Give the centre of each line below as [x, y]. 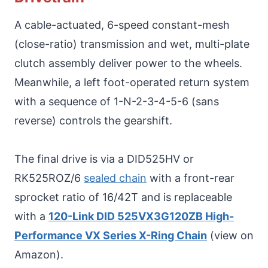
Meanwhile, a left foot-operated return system [132, 82]
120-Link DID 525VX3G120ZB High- [141, 216]
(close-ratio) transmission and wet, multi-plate [132, 44]
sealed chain [115, 178]
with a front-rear [191, 178]
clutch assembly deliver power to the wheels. [128, 63]
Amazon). [39, 254]
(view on [230, 235]
